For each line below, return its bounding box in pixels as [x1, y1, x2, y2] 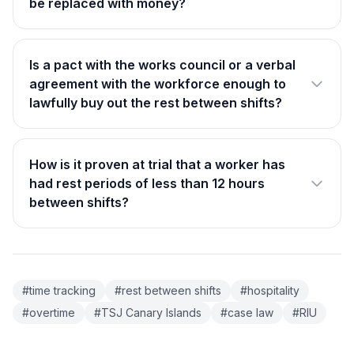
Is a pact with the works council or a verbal [29, 57, 296, 73]
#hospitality [240, 284, 299, 297]
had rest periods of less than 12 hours [29, 175, 265, 191]
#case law [220, 306, 273, 319]
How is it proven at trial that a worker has [29, 156, 285, 172]
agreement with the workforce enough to [29, 76, 286, 92]
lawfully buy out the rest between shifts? [29, 95, 282, 111]
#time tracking [22, 284, 96, 297]
